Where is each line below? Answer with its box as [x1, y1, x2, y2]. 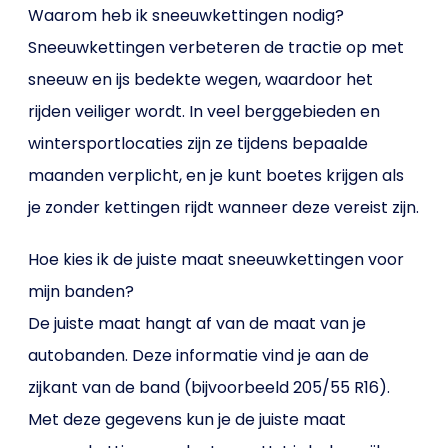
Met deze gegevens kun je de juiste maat [28, 408, 347, 431]
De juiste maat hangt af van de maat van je [28, 312, 367, 335]
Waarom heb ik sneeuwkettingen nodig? [28, 4, 345, 27]
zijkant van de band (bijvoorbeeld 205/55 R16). [28, 376, 391, 399]
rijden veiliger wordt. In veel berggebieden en [28, 100, 381, 123]
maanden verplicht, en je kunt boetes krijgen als [28, 164, 405, 187]
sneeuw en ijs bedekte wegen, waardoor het [28, 68, 374, 91]
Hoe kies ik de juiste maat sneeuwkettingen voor [28, 248, 405, 271]
